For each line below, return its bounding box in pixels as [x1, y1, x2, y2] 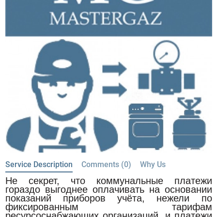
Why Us [139, 160, 166, 169]
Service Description [5, 160, 73, 169]
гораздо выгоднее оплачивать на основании [5, 184, 212, 195]
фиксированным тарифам [5, 201, 212, 212]
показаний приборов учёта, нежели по [5, 193, 212, 203]
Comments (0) [81, 160, 131, 169]
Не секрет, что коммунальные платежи [5, 175, 212, 186]
